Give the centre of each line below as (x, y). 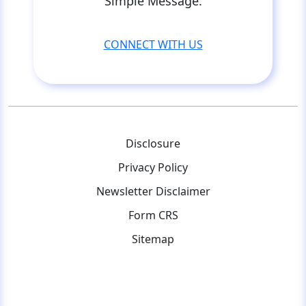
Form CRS (153, 215)
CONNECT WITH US (153, 44)
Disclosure (153, 143)
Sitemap (153, 239)
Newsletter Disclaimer (153, 191)
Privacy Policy (153, 167)
